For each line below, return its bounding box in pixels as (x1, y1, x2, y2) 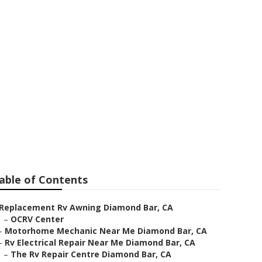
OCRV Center (11, 213, 64, 225)
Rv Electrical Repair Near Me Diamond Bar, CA (5, 237, 195, 248)
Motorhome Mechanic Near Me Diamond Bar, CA (5, 225, 207, 236)
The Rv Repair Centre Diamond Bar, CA (11, 249, 171, 260)
